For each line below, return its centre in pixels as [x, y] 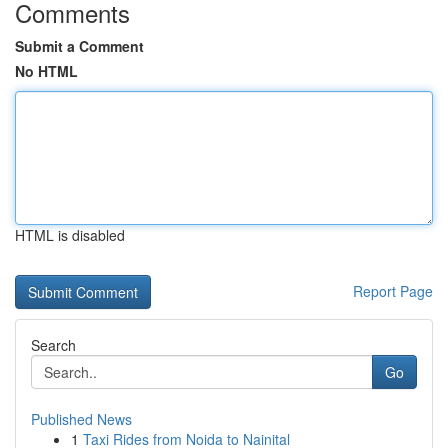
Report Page [393, 291]
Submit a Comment [79, 46]
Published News [81, 419]
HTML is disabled [70, 235]
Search [53, 345]
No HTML [46, 71]
